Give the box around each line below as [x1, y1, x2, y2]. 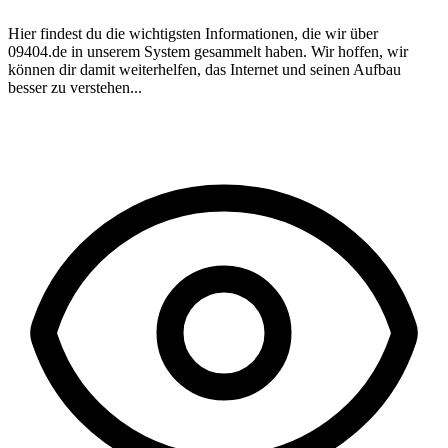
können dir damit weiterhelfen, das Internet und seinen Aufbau [8, 60, 401, 78]
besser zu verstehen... [8, 78, 142, 96]
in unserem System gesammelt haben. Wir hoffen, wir [67, 42, 408, 60]
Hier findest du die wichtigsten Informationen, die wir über [8, 24, 378, 42]
